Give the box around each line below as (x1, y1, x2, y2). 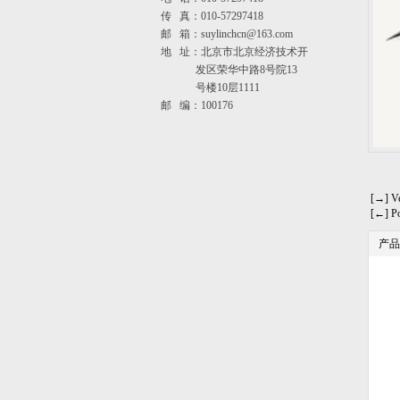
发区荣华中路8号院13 (161, 63, 297, 76)
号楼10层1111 (161, 81, 260, 94)
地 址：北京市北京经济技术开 (161, 46, 308, 58)
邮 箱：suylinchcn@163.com (161, 28, 293, 40)
